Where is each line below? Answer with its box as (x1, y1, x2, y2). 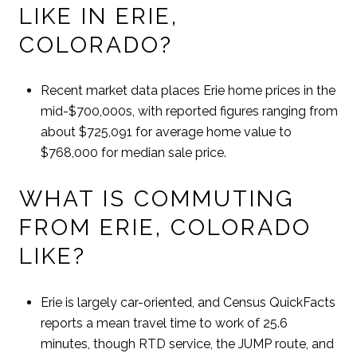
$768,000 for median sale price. (40, 145, 226, 161)
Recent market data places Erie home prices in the (40, 83, 335, 99)
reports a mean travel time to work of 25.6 (40, 315, 288, 331)
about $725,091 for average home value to (40, 124, 292, 140)
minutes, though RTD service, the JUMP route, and (40, 335, 334, 351)
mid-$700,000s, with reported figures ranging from (40, 104, 338, 120)
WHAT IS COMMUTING (19, 185, 294, 212)
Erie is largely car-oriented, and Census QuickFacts (40, 294, 335, 310)
